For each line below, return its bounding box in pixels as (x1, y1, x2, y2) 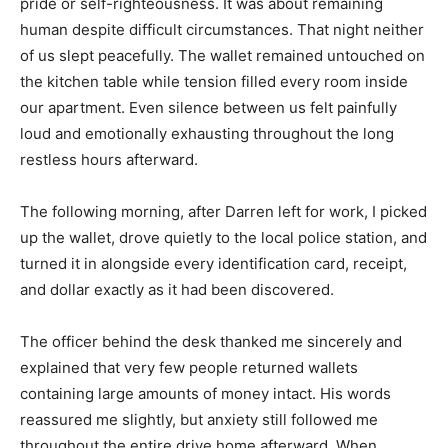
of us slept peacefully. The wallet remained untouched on (20, 46, 425, 65)
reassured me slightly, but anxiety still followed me (20, 410, 378, 429)
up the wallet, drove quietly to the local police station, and (20, 228, 427, 247)
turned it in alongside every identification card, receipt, (20, 254, 407, 273)
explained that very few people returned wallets (20, 358, 358, 377)
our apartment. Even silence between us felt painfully (20, 98, 397, 117)
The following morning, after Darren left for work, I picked (20, 202, 427, 221)
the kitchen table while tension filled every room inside (20, 72, 408, 91)
